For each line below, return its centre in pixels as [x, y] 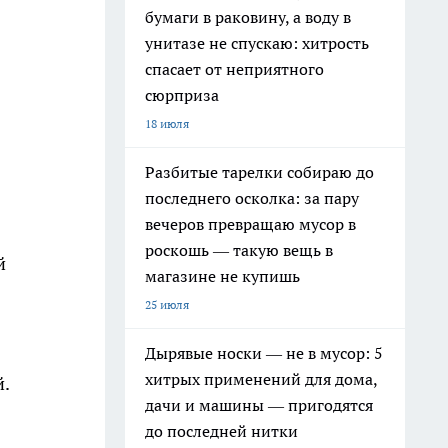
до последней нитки [221, 431]
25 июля [167, 304]
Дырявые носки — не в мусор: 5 [264, 353]
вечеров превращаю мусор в [250, 224]
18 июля [167, 123]
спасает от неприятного [234, 69]
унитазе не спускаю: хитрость [257, 43]
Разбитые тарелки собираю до [259, 172]
